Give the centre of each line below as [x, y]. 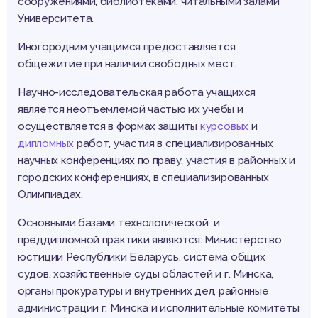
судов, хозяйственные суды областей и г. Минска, [146, 274]
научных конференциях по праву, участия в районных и [157, 161]
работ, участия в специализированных [174, 144]
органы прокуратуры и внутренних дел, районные [143, 291]
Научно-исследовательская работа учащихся [137, 93]
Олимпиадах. [50, 195]
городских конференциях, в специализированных [143, 178]
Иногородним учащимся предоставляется [127, 47]
